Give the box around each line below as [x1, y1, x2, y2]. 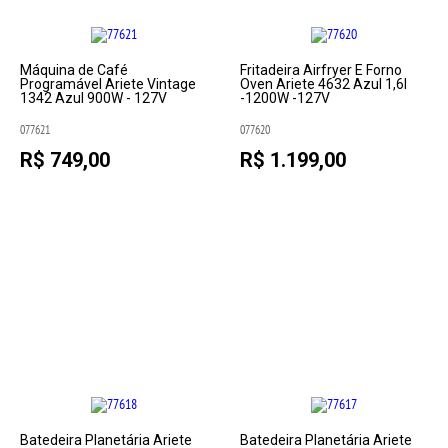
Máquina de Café [20, 62, 129, 78]
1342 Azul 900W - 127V [20, 90, 168, 106]
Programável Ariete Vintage [20, 76, 197, 92]
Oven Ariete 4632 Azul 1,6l [239, 76, 407, 92]
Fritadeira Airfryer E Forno [239, 62, 402, 78]
